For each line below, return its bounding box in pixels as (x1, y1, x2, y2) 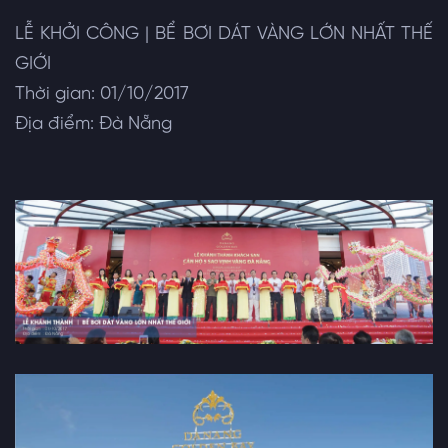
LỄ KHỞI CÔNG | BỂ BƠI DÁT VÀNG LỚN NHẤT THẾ (15, 25, 433, 45)
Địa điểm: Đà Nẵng (15, 115, 172, 135)
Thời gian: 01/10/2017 (15, 85, 189, 105)
